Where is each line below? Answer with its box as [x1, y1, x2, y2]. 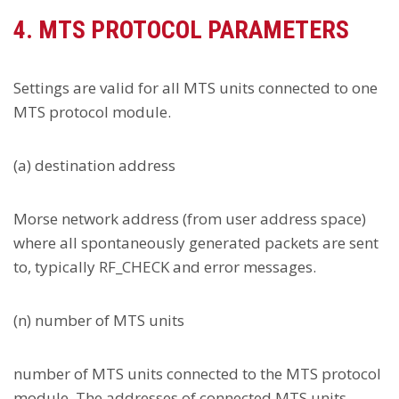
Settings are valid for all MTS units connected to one [13, 77, 378, 98]
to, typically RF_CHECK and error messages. [13, 256, 316, 277]
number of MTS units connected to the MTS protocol [13, 363, 381, 384]
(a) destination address [13, 155, 175, 175]
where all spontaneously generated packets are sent [13, 232, 379, 253]
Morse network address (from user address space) [13, 208, 366, 229]
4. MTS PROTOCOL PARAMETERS [13, 15, 349, 45]
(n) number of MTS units [13, 310, 184, 330]
